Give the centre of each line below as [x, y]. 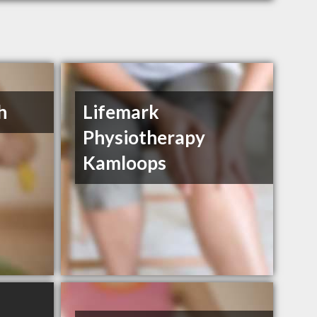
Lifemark [121, 112]
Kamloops [125, 163]
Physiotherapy [144, 138]
